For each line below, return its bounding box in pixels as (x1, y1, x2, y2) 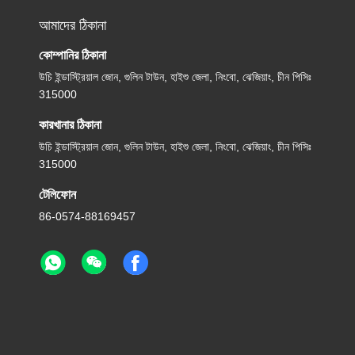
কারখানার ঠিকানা (39, 118, 102, 132)
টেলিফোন (39, 188, 77, 201)
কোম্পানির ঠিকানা (39, 48, 107, 62)
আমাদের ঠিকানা (39, 17, 107, 33)
